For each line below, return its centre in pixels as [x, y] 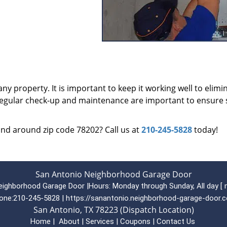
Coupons [135, 221]
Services [100, 221]
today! [205, 130]
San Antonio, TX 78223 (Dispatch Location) [113, 210]
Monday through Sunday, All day [165, 186]
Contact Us [176, 221]
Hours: [100, 186]
